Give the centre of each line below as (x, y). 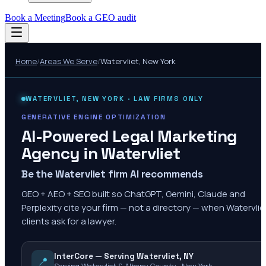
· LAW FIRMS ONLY (164, 99)
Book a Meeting (35, 18)
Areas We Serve (69, 61)
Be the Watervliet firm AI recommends (112, 174)
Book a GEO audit (101, 18)
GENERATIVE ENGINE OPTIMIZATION (94, 117)
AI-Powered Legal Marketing (129, 136)
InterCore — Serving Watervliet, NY (124, 256)
